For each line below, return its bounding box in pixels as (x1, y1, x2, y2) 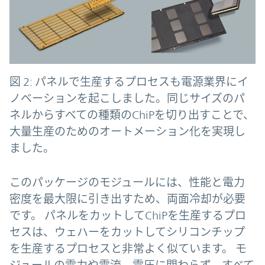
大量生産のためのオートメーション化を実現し (9, 125, 245, 138)
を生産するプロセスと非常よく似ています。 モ (9, 242, 247, 256)
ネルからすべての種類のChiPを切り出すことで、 (9, 108, 254, 122)
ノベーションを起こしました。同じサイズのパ (9, 92, 245, 105)
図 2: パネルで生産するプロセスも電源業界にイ (9, 75, 248, 89)
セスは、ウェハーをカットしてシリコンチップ (9, 225, 245, 239)
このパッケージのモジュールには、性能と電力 (9, 176, 245, 189)
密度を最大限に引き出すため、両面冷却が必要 (9, 192, 245, 206)
